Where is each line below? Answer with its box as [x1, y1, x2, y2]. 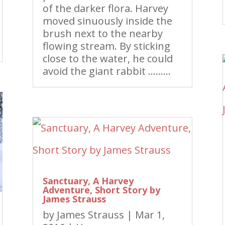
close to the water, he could [42, 51, 173, 65]
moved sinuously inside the [42, 14, 172, 28]
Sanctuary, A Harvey [42, 175, 134, 187]
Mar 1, [135, 208, 165, 221]
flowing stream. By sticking [42, 39, 170, 53]
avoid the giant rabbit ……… [42, 64, 171, 78]
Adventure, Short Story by [42, 184, 160, 196]
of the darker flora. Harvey [42, 1, 168, 15]
